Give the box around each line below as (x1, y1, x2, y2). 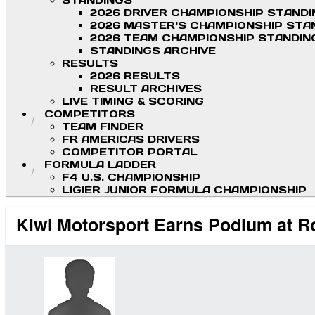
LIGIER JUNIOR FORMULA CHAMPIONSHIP (62, 184, 307, 197)
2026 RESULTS (90, 70, 180, 83)
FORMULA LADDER (44, 158, 156, 172)
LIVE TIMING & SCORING (62, 95, 204, 108)
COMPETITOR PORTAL (62, 146, 198, 159)
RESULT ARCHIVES (90, 82, 202, 96)
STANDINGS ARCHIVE (90, 44, 216, 58)
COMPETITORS (44, 108, 135, 121)
